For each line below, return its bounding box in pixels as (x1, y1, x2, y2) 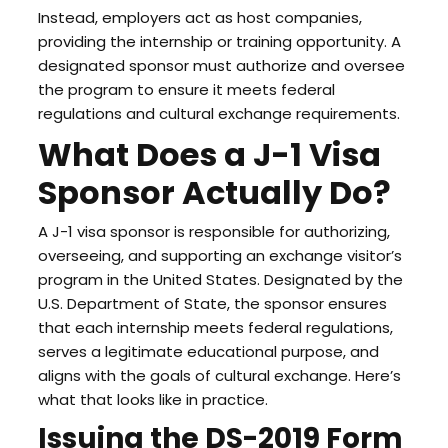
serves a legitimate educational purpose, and (37, 341, 379, 362)
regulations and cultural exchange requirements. (37, 103, 400, 124)
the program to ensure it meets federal (37, 79, 335, 100)
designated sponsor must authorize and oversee (37, 55, 405, 76)
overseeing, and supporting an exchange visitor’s (37, 245, 402, 266)
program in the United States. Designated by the (37, 269, 403, 290)
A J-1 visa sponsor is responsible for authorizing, (37, 221, 390, 242)
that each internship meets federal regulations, (37, 317, 393, 338)
